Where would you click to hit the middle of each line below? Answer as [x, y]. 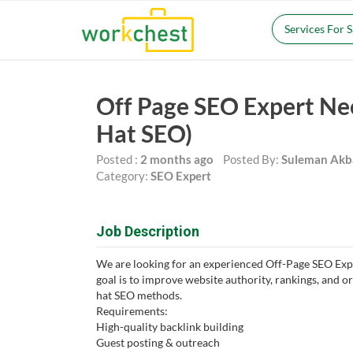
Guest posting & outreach [158, 342]
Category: [123, 176]
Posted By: [247, 159]
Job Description [148, 231]
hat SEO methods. [139, 295]
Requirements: [132, 311]
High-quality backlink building [170, 327]
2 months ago [177, 159]
